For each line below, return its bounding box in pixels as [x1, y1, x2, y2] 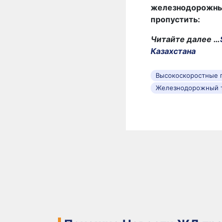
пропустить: [151, 14, 200, 24]
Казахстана [151, 46, 196, 56]
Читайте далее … [151, 34, 220, 44]
